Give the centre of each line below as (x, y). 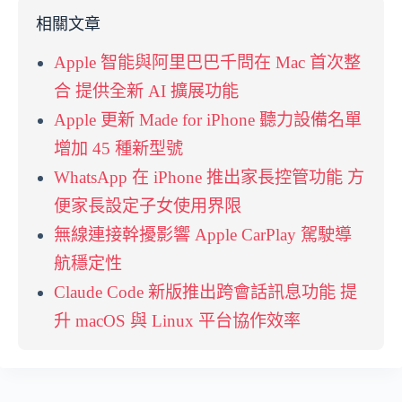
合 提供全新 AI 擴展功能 (146, 91)
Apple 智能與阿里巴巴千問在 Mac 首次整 (207, 62)
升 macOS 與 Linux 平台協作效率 (177, 320)
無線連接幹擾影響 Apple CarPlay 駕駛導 (203, 234)
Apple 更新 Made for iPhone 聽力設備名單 (208, 119)
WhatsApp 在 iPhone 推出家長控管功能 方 (209, 177)
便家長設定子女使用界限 (148, 205)
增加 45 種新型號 (118, 148)
